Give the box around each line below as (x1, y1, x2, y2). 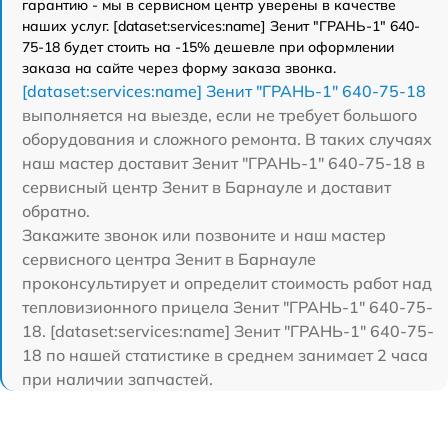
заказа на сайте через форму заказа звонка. (22, 59, 336, 77)
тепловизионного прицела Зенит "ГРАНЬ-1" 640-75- (22, 297, 433, 317)
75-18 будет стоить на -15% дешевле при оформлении (22, 38, 394, 56)
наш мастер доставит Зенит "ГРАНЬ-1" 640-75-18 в (22, 153, 425, 173)
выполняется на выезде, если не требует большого (22, 105, 417, 125)
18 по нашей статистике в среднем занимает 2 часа (22, 345, 428, 365)
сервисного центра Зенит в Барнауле (22, 249, 316, 269)
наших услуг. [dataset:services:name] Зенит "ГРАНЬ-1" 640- (22, 17, 420, 35)
